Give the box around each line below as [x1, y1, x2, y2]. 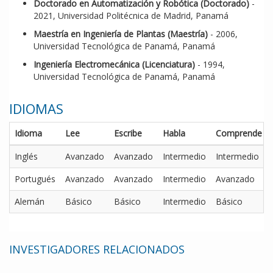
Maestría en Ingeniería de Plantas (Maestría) [34, 28, 208, 40]
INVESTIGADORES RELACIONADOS [9, 242, 185, 257]
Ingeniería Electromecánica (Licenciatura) [34, 58, 195, 71]
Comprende [216, 127, 262, 140]
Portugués [15, 173, 55, 185]
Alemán [15, 196, 44, 208]
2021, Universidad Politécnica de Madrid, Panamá [34, 10, 229, 22]
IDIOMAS [9, 99, 63, 118]
